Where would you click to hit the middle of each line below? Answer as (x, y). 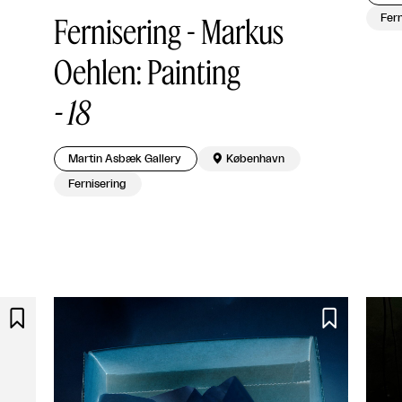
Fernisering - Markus (169, 31)
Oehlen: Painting (147, 71)
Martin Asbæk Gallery (125, 158)
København (256, 158)
